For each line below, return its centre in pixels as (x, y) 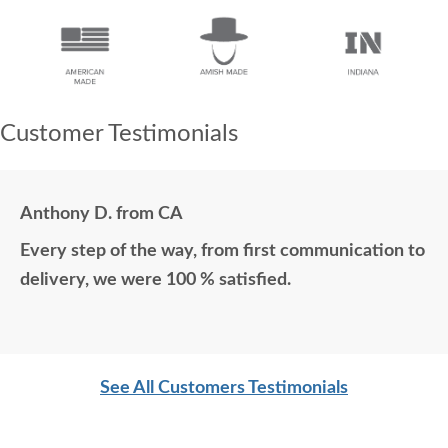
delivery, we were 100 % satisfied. (155, 279)
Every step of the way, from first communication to (222, 250)
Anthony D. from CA (101, 213)
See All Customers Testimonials (224, 387)
